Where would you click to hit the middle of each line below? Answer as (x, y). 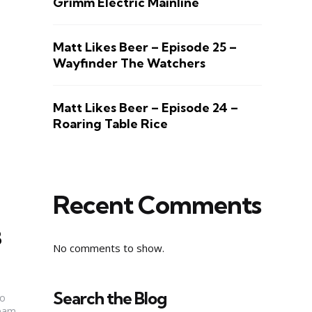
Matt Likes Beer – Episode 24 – (146, 107)
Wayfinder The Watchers (129, 63)
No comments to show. (109, 248)
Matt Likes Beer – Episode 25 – (145, 47)
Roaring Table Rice (110, 123)
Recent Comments (157, 204)
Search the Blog (110, 298)
